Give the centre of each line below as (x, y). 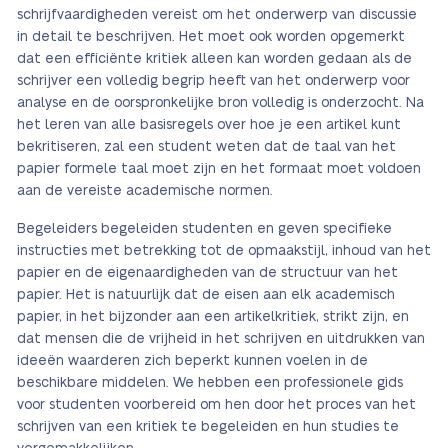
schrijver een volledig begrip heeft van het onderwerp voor (213, 81)
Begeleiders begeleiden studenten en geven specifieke (204, 229)
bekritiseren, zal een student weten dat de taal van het (206, 147)
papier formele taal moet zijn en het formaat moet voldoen (219, 169)
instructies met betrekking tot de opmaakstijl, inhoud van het (224, 251)
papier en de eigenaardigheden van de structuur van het (207, 273)
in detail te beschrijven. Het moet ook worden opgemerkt (211, 37)
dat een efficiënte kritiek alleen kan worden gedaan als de (214, 59)
